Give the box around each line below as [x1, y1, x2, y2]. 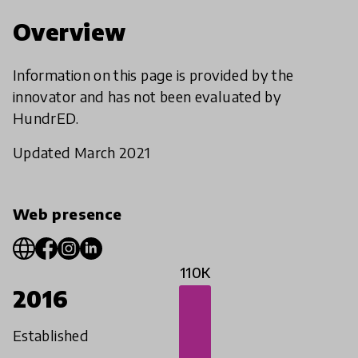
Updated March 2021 [13, 143, 151, 162]
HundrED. [13, 109, 78, 128]
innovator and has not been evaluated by [13, 87, 282, 106]
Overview [13, 18, 126, 46]
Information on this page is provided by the [13, 66, 294, 85]
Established [13, 326, 89, 345]
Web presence [13, 205, 122, 224]
